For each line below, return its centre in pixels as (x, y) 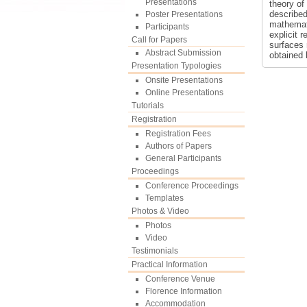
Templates (164, 198)
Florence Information (184, 291)
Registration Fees (178, 134)
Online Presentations (184, 93)
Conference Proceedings (192, 186)
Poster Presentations (184, 14)
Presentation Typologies (176, 66)
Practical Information (170, 265)
